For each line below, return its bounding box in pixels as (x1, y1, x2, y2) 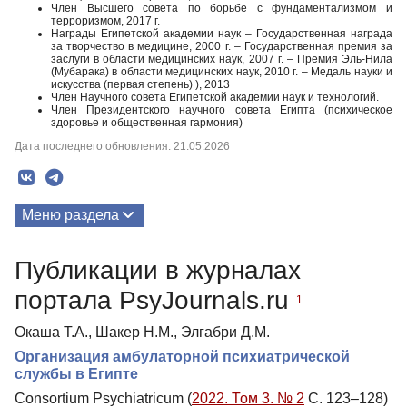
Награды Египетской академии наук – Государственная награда (51, 27, 392, 40)
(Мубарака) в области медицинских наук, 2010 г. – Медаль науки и (51, 65, 392, 78)
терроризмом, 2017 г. (51, 15, 160, 27)
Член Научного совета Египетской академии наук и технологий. (51, 91, 379, 104)
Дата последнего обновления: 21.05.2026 (15, 140, 230, 153)
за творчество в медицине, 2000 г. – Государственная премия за (51, 40, 392, 53)
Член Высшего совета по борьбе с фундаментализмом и (51, 2, 392, 15)
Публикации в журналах (15, 255, 301, 284)
